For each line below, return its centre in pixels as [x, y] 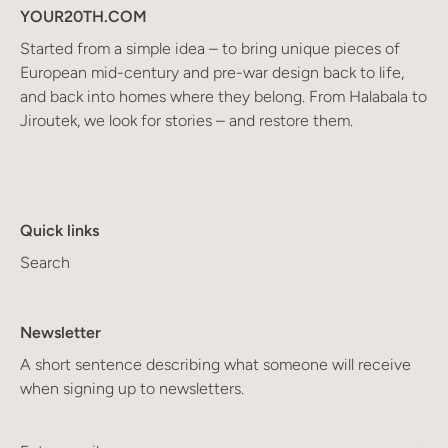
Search [45, 263]
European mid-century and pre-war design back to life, [212, 73]
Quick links [59, 231]
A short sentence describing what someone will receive [215, 365]
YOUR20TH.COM [83, 17]
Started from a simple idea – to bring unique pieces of [210, 49]
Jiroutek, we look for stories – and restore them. [186, 121]
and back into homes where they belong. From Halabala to [223, 97]
